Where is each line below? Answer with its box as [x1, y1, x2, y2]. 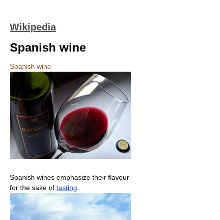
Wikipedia [10, 22, 56, 32]
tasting [56, 183, 77, 192]
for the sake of [10, 183, 56, 192]
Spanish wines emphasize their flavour [10, 173, 129, 181]
